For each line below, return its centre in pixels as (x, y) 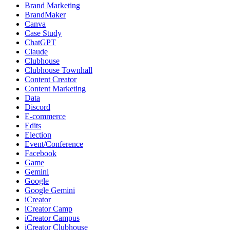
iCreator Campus (52, 218)
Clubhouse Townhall (59, 70)
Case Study (43, 33)
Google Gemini (50, 190)
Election (38, 135)
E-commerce (45, 116)
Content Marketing (55, 88)
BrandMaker (45, 14)
